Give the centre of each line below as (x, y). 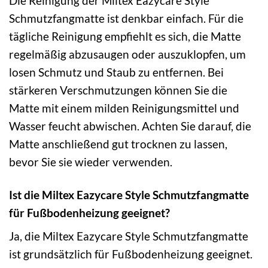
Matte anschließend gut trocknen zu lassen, (118, 144)
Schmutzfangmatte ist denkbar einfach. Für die (126, 18)
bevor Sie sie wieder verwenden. (91, 162)
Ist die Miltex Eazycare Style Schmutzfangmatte (129, 194)
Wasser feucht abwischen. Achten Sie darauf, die (130, 126)
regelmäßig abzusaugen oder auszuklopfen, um (127, 54)
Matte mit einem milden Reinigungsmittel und (124, 108)
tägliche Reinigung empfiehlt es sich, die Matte (125, 36)
